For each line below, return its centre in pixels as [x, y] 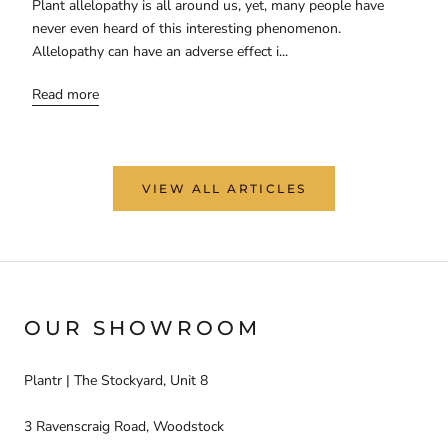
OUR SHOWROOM [142, 328]
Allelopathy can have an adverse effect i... [160, 52]
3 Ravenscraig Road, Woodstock [124, 426]
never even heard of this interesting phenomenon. [186, 29]
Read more [65, 95]
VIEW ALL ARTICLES [224, 189]
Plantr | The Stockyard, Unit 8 [116, 381]
